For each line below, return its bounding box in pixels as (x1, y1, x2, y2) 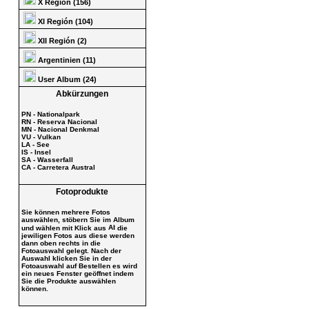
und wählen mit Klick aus (21, 223, 108, 232)
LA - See (21, 140, 50, 148)
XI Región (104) (37, 17, 93, 26)
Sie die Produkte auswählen (21, 277, 116, 285)
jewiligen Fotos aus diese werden (21, 231, 134, 239)
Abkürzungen (56, 89, 108, 99)
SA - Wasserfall (21, 155, 73, 163)
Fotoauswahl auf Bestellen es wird (21, 261, 137, 270)
